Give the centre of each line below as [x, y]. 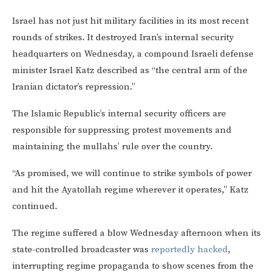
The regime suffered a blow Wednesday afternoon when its [136, 233]
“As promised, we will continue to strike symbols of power [132, 174]
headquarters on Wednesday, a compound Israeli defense [133, 54]
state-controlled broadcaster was [82, 250]
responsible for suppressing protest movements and [122, 130]
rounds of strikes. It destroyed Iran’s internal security [123, 38]
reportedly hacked [190, 250]
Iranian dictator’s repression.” [74, 87]
